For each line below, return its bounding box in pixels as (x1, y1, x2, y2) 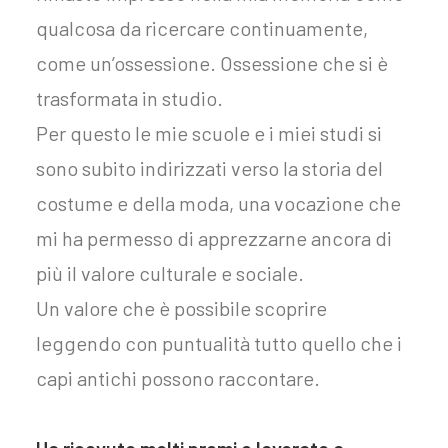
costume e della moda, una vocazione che (36, 191, 401, 215)
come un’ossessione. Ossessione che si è (36, 51, 388, 75)
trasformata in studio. (36, 86, 223, 110)
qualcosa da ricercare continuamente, (36, 16, 368, 40)
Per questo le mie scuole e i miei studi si (36, 121, 382, 145)
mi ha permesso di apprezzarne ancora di (36, 226, 392, 250)
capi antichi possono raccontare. (36, 366, 320, 390)
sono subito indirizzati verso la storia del (36, 156, 383, 180)
